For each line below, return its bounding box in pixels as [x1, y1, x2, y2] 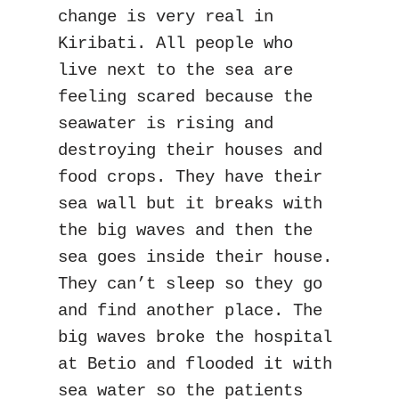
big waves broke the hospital [58, 328, 332, 347]
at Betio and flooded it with [58, 354, 332, 374]
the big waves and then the [58, 221, 313, 240]
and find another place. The [58, 301, 322, 321]
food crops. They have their [58, 167, 322, 187]
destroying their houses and [58, 141, 322, 160]
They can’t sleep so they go [58, 274, 322, 294]
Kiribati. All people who [58, 34, 293, 53]
